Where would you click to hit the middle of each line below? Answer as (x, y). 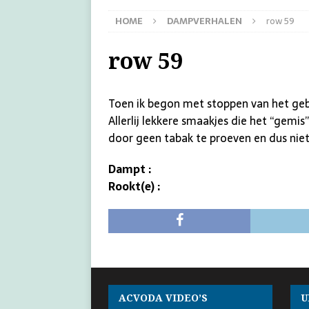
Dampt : (130, 169)
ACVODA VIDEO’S (163, 297)
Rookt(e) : (134, 186)
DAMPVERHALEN (205, 21)
